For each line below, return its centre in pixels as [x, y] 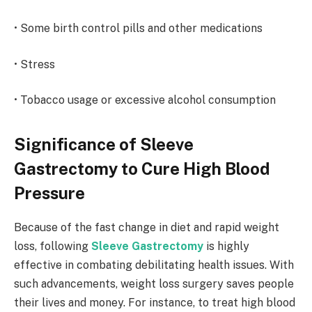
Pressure [49, 193]
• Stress [34, 64]
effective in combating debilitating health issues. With [154, 265]
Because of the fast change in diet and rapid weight [147, 227]
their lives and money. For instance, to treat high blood [155, 302]
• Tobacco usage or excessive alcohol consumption [145, 100]
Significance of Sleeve [104, 144]
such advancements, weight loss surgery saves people [154, 283]
